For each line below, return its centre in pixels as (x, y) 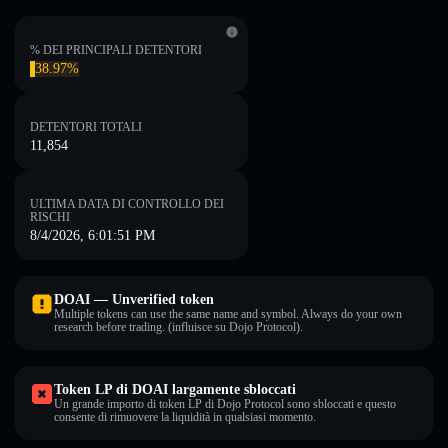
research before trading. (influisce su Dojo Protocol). (178, 327)
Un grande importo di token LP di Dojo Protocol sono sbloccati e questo (225, 404)
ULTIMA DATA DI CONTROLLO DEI (127, 204)
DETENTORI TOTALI (86, 127)
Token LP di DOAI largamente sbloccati (175, 389)
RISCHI (50, 217)
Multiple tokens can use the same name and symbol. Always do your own (228, 314)
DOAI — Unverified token (134, 299)
